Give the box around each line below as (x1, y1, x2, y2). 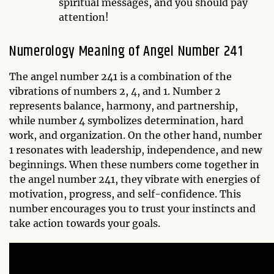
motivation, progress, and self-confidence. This (9, 188, 241, 200)
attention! (58, 11, 109, 23)
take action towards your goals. (9, 217, 160, 229)
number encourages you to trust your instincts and (9, 202, 256, 215)
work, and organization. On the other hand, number (9, 129, 262, 141)
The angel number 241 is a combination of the (9, 70, 232, 83)
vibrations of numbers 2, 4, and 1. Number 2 (9, 85, 221, 97)
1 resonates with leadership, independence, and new (9, 144, 262, 156)
